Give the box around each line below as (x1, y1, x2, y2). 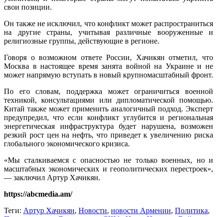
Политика (175, 206, 208, 215)
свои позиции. (4, 3, 52, 12)
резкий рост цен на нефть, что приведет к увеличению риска (4, 131, 213, 139)
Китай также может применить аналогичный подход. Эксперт (4, 105, 213, 113)
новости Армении (111, 206, 171, 215)
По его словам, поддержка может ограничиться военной (4, 87, 213, 96)
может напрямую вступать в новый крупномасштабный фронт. (4, 71, 213, 79)
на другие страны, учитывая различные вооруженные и (4, 28, 213, 37)
